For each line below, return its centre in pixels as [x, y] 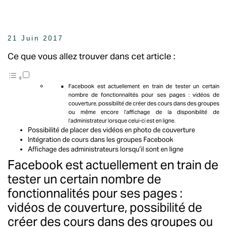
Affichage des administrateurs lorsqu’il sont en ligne [106, 149]
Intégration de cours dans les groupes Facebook [101, 140]
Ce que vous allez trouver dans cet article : [91, 56]
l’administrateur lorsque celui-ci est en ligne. [122, 121]
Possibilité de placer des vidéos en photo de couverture [111, 130]
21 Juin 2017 [35, 38]
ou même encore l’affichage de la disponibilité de [144, 112]
